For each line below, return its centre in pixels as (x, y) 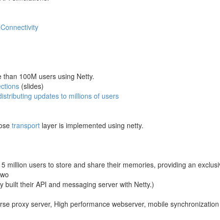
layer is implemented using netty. (92, 125)
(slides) (31, 86)
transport (26, 125)
